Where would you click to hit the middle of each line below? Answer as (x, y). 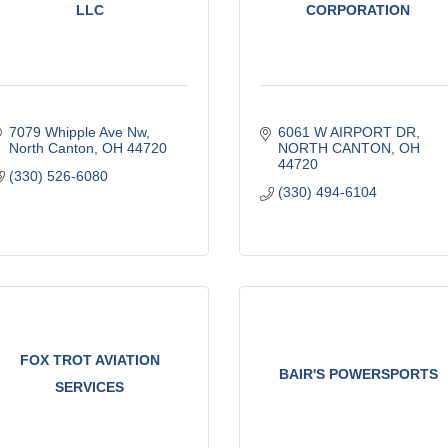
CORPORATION (358, 10)
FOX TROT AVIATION (89, 360)
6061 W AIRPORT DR (346, 131)
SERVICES (90, 387)
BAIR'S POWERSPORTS (358, 373)
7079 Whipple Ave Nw (77, 131)
